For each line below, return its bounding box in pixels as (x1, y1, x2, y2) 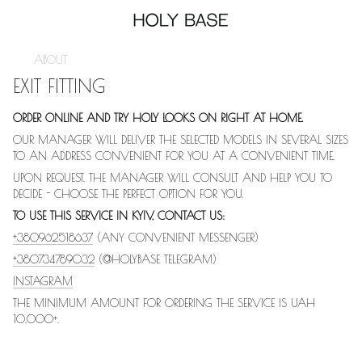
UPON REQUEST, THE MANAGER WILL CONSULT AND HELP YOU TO (13, 171, 332, 184)
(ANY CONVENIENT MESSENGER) (93, 231, 259, 244)
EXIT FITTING (13, 74, 105, 97)
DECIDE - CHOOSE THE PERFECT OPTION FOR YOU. (13, 187, 243, 200)
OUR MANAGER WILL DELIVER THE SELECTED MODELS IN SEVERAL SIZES (13, 133, 348, 146)
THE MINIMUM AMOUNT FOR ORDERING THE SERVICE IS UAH (13, 297, 315, 309)
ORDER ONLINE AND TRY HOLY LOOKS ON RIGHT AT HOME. (13, 112, 303, 124)
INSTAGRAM (13, 275, 73, 288)
